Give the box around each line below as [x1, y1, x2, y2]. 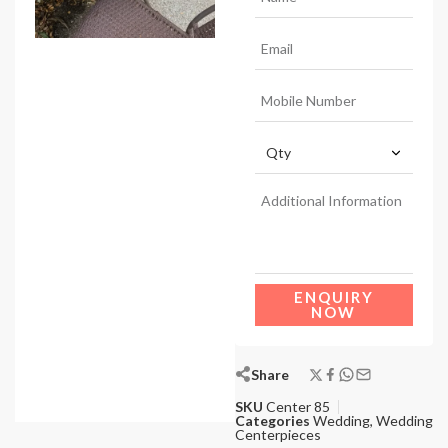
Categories [234, 412, 310, 430]
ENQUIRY [293, 288, 374, 307]
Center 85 [265, 398, 330, 416]
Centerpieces [234, 426, 321, 444]
